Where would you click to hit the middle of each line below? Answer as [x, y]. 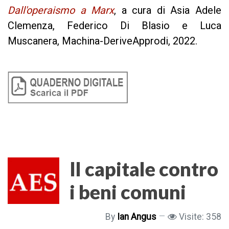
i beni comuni [128, 192]
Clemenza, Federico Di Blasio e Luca [114, 25]
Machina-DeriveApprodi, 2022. [130, 41]
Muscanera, [33, 41]
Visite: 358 [200, 217]
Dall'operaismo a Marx [61, 10]
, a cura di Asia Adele [168, 10]
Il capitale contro [144, 169]
